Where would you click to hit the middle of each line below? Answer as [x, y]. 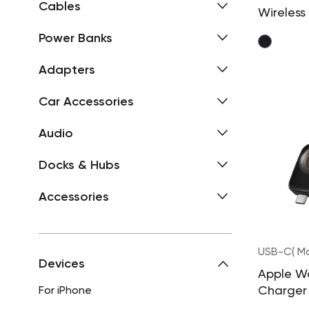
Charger [283, 291]
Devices [62, 263]
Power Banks [76, 38]
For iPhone [65, 291]
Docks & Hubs [79, 165]
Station [280, 29]
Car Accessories [86, 101]
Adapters [67, 69]
